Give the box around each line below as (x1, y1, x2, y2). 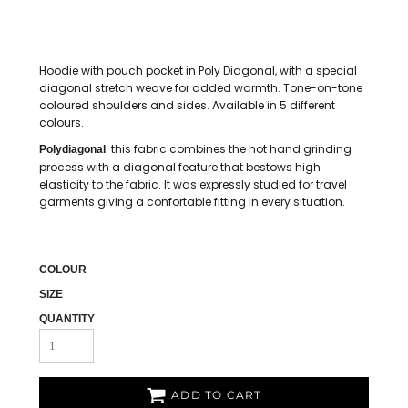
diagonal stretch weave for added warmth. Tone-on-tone (39, 80, 362, 96)
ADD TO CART (171, 388, 262, 403)
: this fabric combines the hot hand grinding (106, 141, 352, 157)
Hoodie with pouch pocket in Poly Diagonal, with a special (39, 63, 357, 78)
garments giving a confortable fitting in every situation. (39, 194, 345, 209)
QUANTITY (39, 312, 95, 325)
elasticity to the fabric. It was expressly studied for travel (39, 177, 347, 192)
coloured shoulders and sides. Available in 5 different (39, 97, 335, 113)
